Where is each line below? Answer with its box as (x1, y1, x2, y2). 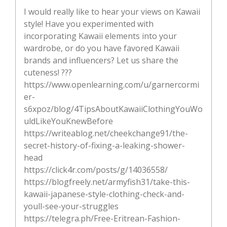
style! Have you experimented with (24, 18, 154, 30)
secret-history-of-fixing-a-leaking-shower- (24, 140, 185, 152)
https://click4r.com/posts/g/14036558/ (24, 164, 168, 176)
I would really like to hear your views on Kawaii (24, 6, 200, 18)
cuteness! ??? (24, 67, 72, 79)
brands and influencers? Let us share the (24, 55, 178, 66)
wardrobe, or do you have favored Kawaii (24, 43, 179, 54)
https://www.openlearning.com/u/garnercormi (24, 79, 199, 91)
